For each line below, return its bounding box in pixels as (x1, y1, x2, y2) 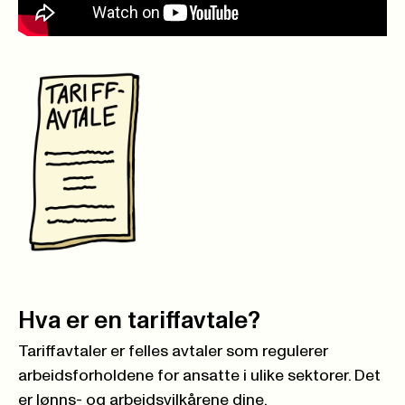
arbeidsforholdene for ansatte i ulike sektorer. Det (18, 367, 381, 384)
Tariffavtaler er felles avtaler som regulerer (18, 343, 328, 360)
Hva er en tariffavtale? (18, 308, 260, 334)
